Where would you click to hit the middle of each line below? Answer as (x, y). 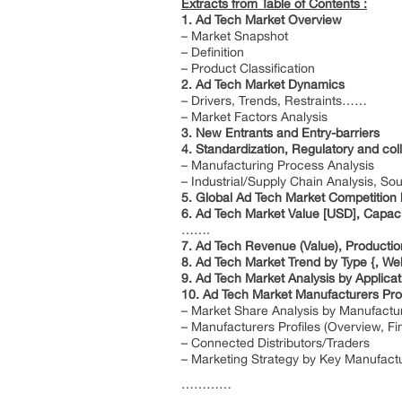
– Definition (213, 52)
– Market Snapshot (235, 36)
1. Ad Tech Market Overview (262, 20)
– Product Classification (248, 68)
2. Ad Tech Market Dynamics (263, 84)
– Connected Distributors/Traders (275, 343)
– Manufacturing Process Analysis (278, 165)
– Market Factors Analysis (254, 117)
